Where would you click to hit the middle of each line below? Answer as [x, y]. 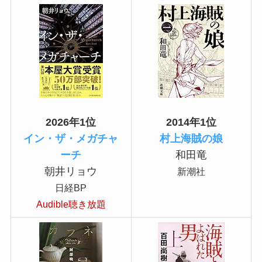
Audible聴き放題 [71, 204]
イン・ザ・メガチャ [71, 138]
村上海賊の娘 [191, 138]
